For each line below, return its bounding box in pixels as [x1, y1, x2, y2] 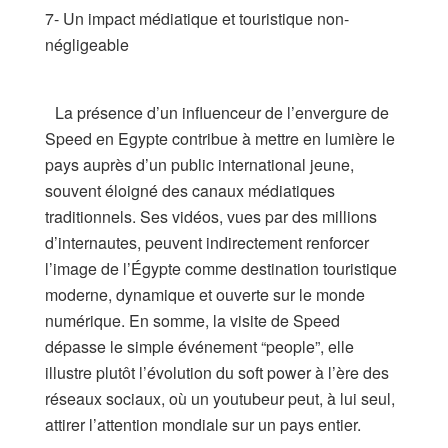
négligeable [45, 32, 129, 56]
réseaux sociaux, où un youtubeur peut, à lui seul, [45, 386, 395, 410]
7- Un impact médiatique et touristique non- [45, 6, 349, 30]
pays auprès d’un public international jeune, [45, 152, 354, 176]
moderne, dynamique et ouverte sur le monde [45, 282, 365, 306]
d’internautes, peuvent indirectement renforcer [45, 230, 369, 254]
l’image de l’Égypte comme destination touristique [45, 256, 397, 280]
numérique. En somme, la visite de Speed [45, 308, 340, 332]
